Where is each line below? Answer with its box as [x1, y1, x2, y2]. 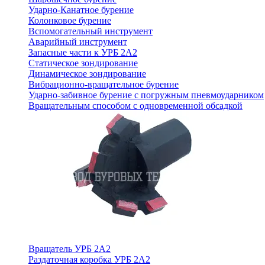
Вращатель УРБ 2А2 [28, 244, 111, 254]
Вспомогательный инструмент [28, 26, 153, 36]
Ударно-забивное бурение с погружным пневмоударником [28, 90, 264, 100]
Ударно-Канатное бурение [28, 5, 134, 15]
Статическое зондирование [28, 58, 138, 68]
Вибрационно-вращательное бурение [28, 79, 179, 89]
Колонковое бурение [28, 15, 111, 25]
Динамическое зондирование [28, 69, 146, 79]
